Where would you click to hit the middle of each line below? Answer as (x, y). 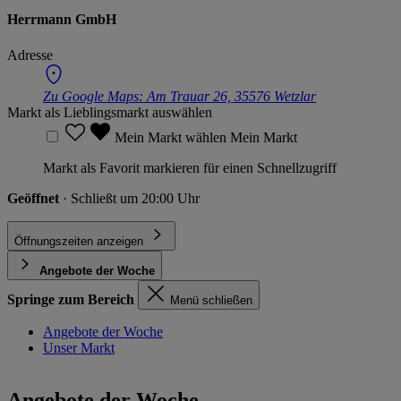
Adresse (30, 55)
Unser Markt (79, 347)
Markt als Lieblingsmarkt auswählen (110, 112)
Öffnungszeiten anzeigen (79, 241)
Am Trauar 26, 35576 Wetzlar (231, 96)
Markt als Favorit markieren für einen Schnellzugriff (190, 167)
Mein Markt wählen (172, 137)
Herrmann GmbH (62, 20)
